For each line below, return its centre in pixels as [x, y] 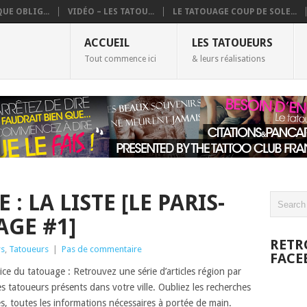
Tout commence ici [120, 59]
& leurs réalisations [228, 59]
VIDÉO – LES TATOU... [111, 12]
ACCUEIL [107, 43]
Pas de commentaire [102, 249]
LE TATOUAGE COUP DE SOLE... [235, 12]
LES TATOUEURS [232, 43]
